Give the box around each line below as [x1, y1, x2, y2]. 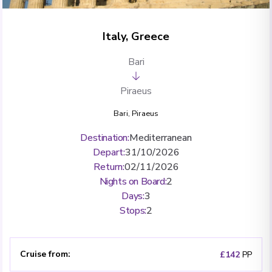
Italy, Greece [103, 29, 169, 44]
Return [93, 160, 123, 174]
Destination [80, 131, 127, 144]
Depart [92, 145, 123, 159]
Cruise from [20, 248, 68, 260]
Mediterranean [129, 131, 192, 144]
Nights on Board [99, 174, 165, 188]
